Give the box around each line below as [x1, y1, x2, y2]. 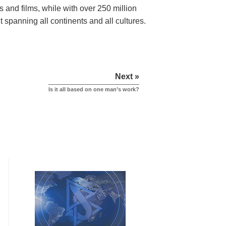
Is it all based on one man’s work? [48, 86, 139, 93]
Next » [115, 72, 139, 81]
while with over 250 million [42, 4, 137, 13]
